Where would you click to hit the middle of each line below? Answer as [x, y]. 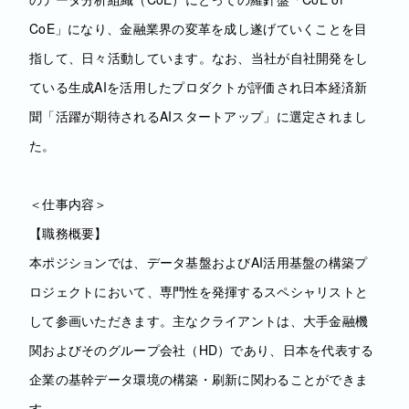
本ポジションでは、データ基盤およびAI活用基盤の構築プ [199, 262]
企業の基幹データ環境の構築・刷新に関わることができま [199, 379]
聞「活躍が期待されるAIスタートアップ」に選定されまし [199, 116]
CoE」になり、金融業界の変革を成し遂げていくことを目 [199, 28]
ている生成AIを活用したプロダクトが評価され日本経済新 [199, 87]
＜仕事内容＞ [68, 204]
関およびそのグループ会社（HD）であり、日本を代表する [202, 350]
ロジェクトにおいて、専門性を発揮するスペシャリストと [199, 291]
